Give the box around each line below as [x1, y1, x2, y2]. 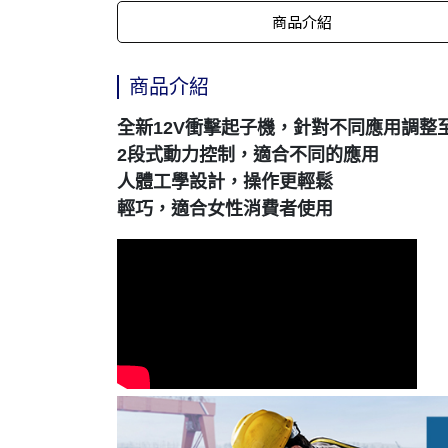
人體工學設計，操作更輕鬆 [117, 172, 333, 192]
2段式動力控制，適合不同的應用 [117, 145, 379, 165]
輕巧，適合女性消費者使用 [117, 199, 333, 219]
